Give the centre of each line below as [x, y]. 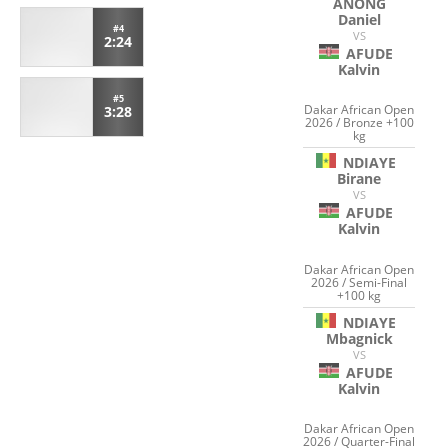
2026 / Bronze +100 [359, 123]
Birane [359, 179]
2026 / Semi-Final [359, 282]
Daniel [359, 19]
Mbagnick [359, 338]
